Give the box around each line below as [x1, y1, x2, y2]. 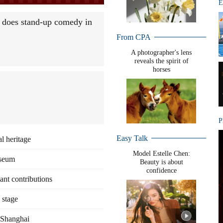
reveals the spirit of [134, 57, 189, 65]
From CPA [116, 33, 151, 41]
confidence [146, 167, 177, 174]
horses [152, 66, 170, 73]
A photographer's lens [131, 49, 192, 56]
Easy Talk [116, 134, 148, 142]
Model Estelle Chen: [132, 150, 190, 157]
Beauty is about [139, 158, 183, 166]
